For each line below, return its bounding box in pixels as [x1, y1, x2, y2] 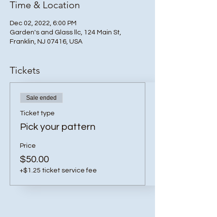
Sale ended [26, 94, 57, 101]
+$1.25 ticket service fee [20, 167, 97, 174]
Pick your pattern [20, 122, 95, 132]
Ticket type [20, 110, 55, 117]
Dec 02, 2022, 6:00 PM [10, 20, 77, 27]
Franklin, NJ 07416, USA [10, 38, 82, 45]
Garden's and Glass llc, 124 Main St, [10, 29, 121, 36]
